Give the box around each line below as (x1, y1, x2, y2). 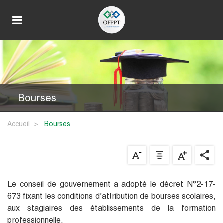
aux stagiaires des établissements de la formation (7, 203, 216, 213)
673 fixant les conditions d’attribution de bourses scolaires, (7, 191, 216, 201)
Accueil (7, 120, 30, 128)
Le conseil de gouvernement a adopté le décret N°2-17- (7, 179, 216, 189)
